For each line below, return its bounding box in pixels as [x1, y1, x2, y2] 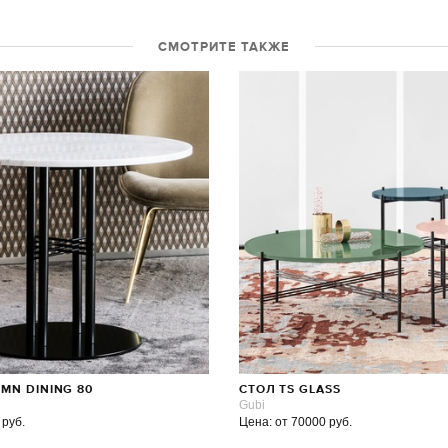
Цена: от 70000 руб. [238, 414, 352, 429]
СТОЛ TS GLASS [238, 383, 341, 396]
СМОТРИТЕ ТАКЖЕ [158, 41, 290, 54]
